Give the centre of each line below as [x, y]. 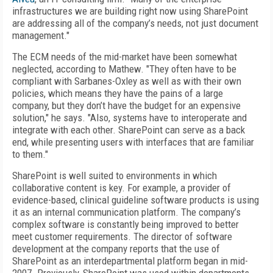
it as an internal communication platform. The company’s [126, 212]
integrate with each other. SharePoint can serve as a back [129, 130]
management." [41, 35]
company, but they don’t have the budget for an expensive [126, 105]
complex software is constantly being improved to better [126, 224]
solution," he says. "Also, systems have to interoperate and [129, 118]
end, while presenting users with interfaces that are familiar [133, 142]
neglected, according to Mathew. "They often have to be [124, 69]
